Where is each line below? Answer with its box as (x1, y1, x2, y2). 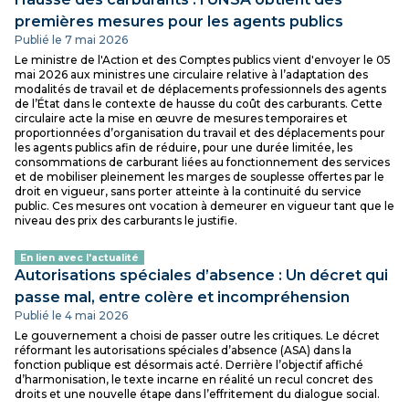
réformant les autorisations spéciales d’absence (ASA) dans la (15, 343, 351, 357)
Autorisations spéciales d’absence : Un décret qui (15, 267, 388, 284)
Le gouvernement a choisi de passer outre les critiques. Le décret (15, 329, 380, 342)
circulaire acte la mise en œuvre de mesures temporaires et (15, 111, 348, 125)
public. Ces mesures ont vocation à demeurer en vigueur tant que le (15, 199, 394, 213)
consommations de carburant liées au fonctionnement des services (15, 155, 390, 169)
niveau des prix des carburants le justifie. (15, 214, 237, 227)
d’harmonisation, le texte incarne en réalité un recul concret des (15, 372, 372, 386)
